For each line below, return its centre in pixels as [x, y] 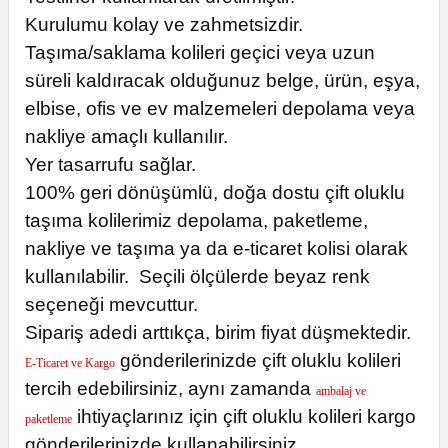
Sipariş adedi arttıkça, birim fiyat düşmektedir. [220, 332]
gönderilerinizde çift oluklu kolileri [258, 360]
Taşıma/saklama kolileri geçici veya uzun [200, 52]
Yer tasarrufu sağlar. [110, 164]
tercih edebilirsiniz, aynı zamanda [170, 388]
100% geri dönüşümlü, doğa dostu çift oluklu [215, 192]
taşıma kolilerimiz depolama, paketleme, [196, 220]
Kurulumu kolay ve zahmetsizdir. [164, 24]
